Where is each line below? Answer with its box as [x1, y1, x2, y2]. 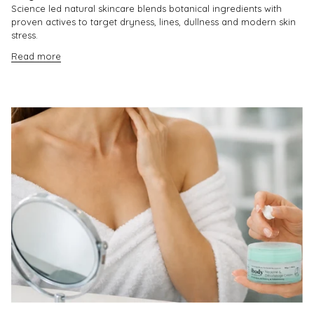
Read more [11, 50, 61, 62]
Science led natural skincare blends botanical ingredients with [11, 3, 282, 15]
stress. [11, 29, 38, 41]
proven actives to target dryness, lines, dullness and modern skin [11, 16, 296, 28]
